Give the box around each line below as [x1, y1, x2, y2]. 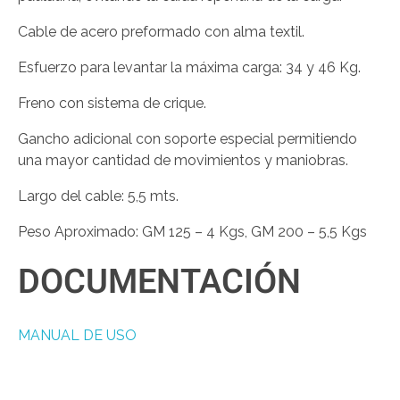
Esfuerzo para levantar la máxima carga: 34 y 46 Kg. [18, 58, 361, 76]
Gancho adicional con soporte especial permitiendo [18, 129, 357, 147]
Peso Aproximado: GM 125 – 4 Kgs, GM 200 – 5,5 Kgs [18, 222, 367, 240]
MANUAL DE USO [18, 326, 137, 344]
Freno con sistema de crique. [18, 94, 206, 112]
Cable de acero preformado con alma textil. [18, 22, 304, 40]
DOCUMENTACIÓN [18, 256, 301, 307]
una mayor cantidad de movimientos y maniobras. [18, 151, 348, 169]
